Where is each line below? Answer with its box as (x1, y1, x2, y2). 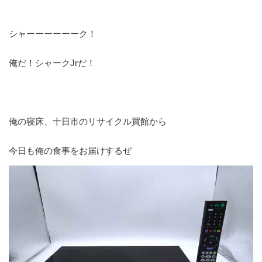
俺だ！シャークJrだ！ (9, 57, 95, 68)
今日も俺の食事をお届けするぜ (9, 145, 132, 156)
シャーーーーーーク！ (9, 28, 96, 39)
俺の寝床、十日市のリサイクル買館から (9, 116, 167, 126)
